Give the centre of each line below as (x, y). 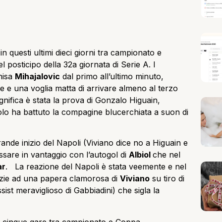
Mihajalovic (37, 77)
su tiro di (167, 179)
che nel (166, 155)
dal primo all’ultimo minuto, (112, 77)
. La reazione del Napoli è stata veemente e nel (96, 167)
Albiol (141, 155)
